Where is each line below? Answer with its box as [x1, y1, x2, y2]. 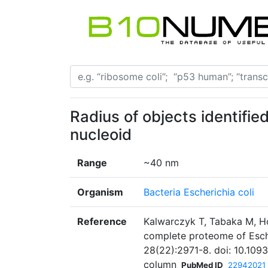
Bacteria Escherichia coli [144, 186, 254, 199]
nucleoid [70, 125, 132, 144]
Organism [77, 186, 123, 199]
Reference [77, 215, 127, 228]
